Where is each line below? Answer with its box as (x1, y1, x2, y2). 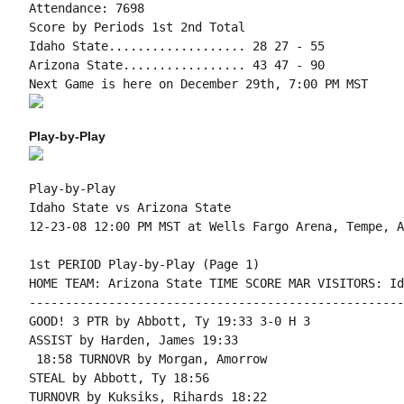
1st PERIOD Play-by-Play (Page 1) (28, 257, 260, 271)
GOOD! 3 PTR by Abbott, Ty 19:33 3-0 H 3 (28, 314, 310, 328)
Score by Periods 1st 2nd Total (28, 20, 245, 34)
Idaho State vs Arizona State (28, 200, 231, 215)
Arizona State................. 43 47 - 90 (28, 58, 325, 72)
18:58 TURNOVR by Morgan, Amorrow (28, 352, 267, 366)
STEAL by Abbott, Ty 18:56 (28, 371, 209, 385)
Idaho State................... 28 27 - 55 (28, 39, 325, 53)
